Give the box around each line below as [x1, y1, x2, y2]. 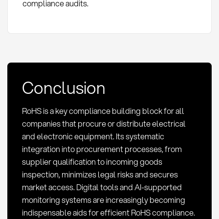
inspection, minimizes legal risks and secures [22, 169, 178, 180]
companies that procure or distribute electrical [22, 118, 186, 130]
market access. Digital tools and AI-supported [22, 181, 182, 193]
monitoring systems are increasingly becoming [22, 194, 185, 206]
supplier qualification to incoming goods [22, 156, 162, 168]
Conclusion [22, 75, 106, 100]
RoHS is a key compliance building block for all [22, 105, 184, 117]
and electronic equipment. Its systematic [22, 131, 164, 142]
